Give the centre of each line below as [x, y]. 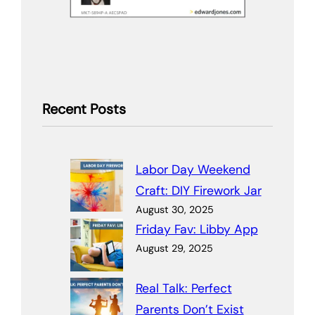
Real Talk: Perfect [184, 289]
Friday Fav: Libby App [197, 230]
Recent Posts [84, 109]
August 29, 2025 [174, 249]
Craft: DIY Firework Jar [198, 191]
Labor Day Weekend [193, 170]
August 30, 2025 [174, 210]
